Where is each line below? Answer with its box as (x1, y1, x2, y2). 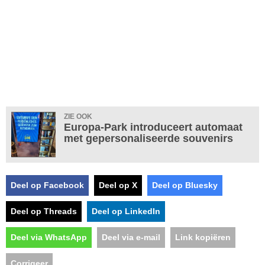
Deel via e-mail (102, 232, 160, 242)
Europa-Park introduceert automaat (64, 121, 243, 133)
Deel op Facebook (11, 180, 84, 190)
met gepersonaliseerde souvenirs (64, 132, 233, 144)
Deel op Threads (11, 206, 77, 216)
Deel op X (99, 180, 137, 190)
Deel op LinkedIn (92, 206, 160, 216)
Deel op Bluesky (152, 180, 218, 190)
